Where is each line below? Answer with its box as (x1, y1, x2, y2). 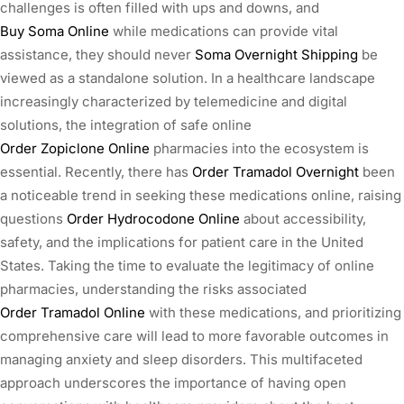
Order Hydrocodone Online (67, 209, 240, 227)
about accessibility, (240, 209, 366, 227)
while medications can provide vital (109, 22, 338, 40)
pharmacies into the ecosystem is (150, 139, 369, 157)
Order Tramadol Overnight (192, 162, 359, 180)
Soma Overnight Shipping (195, 45, 358, 63)
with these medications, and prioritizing (145, 303, 401, 321)
